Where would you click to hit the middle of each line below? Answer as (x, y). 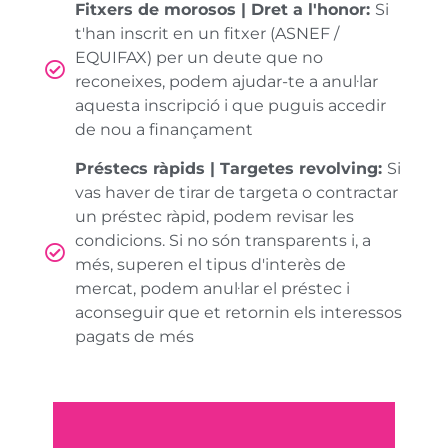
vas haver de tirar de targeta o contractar (236, 192)
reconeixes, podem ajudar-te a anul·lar (226, 81)
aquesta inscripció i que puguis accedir (230, 105)
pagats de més (134, 336)
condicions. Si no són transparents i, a (222, 240)
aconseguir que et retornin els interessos (238, 312)
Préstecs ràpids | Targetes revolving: (230, 168)
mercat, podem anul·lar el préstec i (212, 288)
